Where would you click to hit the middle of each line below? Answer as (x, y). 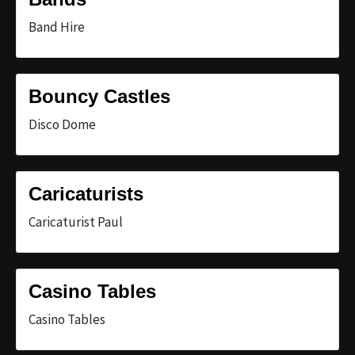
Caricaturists (86, 193)
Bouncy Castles (99, 96)
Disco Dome (62, 124)
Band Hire (57, 27)
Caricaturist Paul (76, 221)
